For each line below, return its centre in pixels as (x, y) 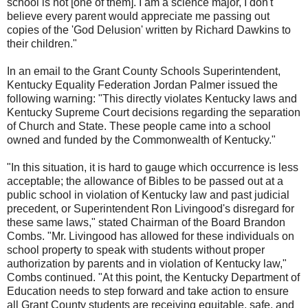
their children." (42, 44)
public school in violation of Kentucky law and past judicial (148, 195)
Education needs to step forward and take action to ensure (148, 291)
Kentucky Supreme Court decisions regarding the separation (154, 113)
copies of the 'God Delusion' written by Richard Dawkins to (149, 30)
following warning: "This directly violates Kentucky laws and (152, 99)
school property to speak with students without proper (136, 250)
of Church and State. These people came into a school (139, 126)
